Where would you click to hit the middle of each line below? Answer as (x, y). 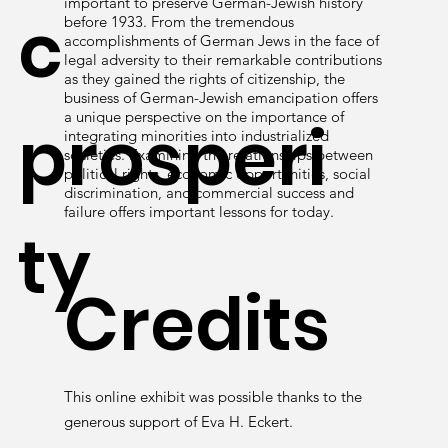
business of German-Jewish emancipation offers (221, 97)
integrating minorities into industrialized (196, 135)
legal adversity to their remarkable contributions (223, 59)
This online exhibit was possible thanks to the (213, 396)
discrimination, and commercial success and (209, 192)
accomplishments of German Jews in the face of (221, 40)
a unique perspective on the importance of (204, 116)
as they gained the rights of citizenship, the (204, 78)
